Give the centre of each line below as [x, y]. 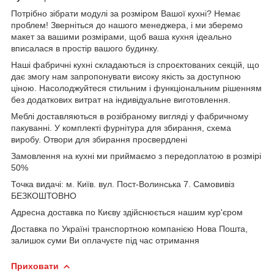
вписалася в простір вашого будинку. [85, 48]
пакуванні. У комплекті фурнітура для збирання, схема [121, 128]
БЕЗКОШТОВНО [45, 195]
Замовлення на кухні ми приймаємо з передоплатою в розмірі [136, 156]
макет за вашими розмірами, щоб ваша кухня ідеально [121, 36]
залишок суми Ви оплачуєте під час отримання [105, 240]
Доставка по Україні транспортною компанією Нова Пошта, [129, 228]
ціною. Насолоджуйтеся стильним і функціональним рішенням [136, 88]
